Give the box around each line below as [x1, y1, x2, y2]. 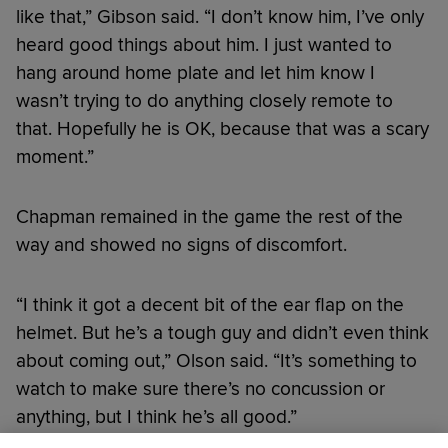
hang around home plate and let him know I [16, 61, 375, 86]
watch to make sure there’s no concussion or [16, 377, 385, 402]
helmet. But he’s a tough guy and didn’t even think [16, 321, 429, 346]
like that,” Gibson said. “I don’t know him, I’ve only [16, 5, 424, 30]
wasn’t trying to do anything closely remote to [16, 89, 393, 114]
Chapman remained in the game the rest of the [16, 205, 403, 230]
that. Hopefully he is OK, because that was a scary [16, 117, 429, 142]
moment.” [16, 145, 94, 170]
